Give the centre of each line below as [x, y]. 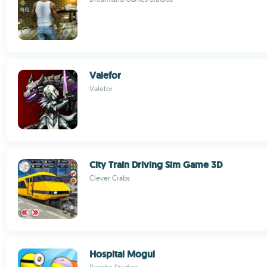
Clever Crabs [110, 178]
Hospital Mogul [122, 254]
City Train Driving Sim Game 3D [156, 165]
